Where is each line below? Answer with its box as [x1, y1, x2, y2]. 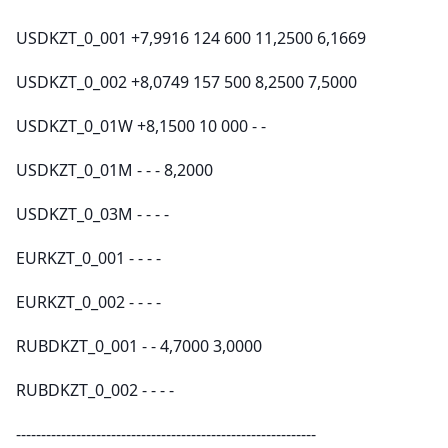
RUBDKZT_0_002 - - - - [16, 379, 174, 401]
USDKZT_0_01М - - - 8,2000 [16, 159, 213, 181]
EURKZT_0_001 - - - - [16, 247, 161, 269]
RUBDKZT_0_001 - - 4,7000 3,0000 [16, 335, 262, 357]
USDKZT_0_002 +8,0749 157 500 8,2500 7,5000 [16, 71, 357, 93]
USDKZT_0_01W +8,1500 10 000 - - [16, 115, 266, 137]
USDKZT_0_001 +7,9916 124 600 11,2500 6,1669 [16, 27, 366, 49]
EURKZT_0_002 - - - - [16, 291, 161, 313]
